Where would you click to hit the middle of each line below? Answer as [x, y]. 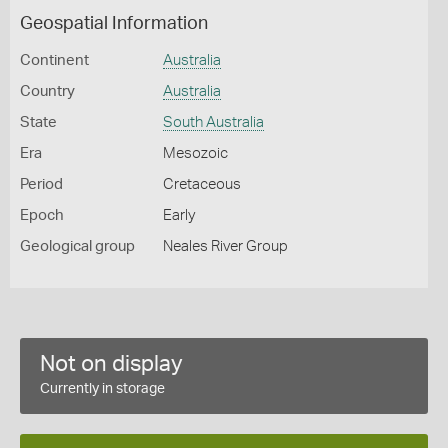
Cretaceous [201, 184]
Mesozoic [195, 153]
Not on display [111, 364]
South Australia [213, 122]
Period [41, 184]
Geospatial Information [114, 24]
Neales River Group [225, 246]
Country [47, 91]
